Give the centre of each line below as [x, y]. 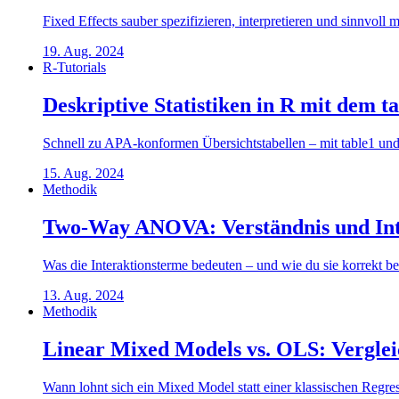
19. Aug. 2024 [83, 52]
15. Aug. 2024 [83, 174]
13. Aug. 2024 [83, 295]
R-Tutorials [74, 68]
